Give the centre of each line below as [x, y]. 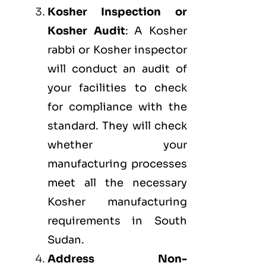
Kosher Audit [86, 31]
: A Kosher [156, 31]
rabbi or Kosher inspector [117, 50]
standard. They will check [117, 126]
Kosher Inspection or [117, 12]
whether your [117, 145]
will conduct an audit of [117, 69]
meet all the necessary [117, 183]
